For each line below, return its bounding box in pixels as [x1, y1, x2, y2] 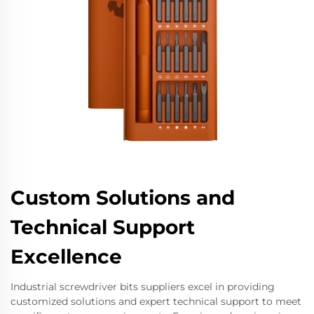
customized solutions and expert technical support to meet [11, 295, 301, 308]
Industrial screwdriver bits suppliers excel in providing [11, 280, 275, 293]
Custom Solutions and [11, 186, 235, 210]
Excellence [11, 245, 122, 268]
